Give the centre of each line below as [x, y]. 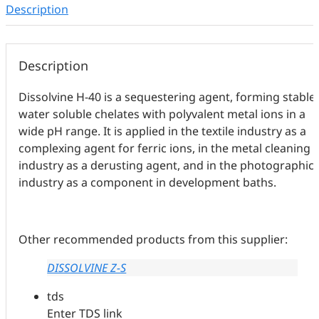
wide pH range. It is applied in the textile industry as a [163, 131]
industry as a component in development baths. [148, 183]
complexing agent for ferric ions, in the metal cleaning [165, 148]
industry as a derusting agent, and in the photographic [167, 166]
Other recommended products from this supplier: [153, 240]
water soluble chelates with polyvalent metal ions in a [162, 114]
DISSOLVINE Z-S [87, 268]
